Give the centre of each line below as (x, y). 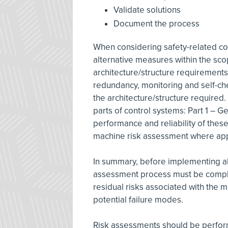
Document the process (156, 23)
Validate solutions (147, 10)
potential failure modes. (139, 199)
